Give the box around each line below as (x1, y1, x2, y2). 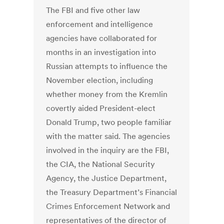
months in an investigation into (46, 47, 156, 57)
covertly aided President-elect (46, 103, 156, 113)
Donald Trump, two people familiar (46, 117, 172, 127)
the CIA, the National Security (46, 159, 155, 169)
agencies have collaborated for (46, 33, 157, 43)
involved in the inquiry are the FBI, (46, 145, 169, 155)
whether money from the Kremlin (46, 89, 168, 99)
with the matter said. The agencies (46, 131, 170, 141)
